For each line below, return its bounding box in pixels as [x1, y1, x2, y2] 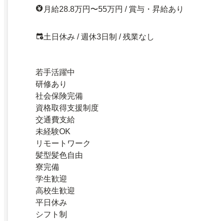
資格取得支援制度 [36, 104, 99, 112]
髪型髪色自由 [36, 151, 83, 160]
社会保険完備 [36, 92, 83, 101]
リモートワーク [36, 139, 91, 148]
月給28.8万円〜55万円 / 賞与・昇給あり [43, 5, 184, 14]
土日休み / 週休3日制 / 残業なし [43, 33, 154, 41]
